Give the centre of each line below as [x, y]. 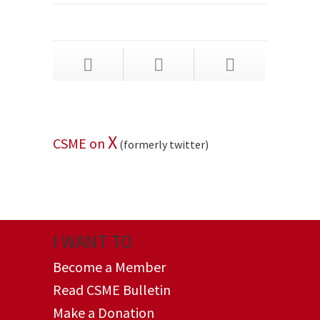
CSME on [80, 143]
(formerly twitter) [163, 144]
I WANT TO [93, 241]
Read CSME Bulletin [112, 290]
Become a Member [109, 267]
